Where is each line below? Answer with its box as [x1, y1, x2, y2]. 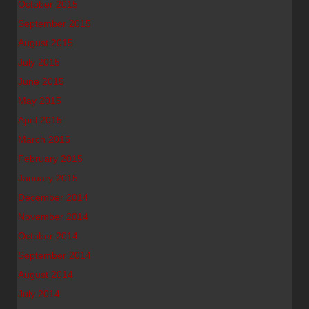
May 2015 [18, 95, 61, 106]
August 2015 [18, 37, 73, 48]
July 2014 [18, 288, 60, 299]
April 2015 [18, 114, 62, 126]
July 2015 [18, 57, 60, 68]
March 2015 [18, 134, 70, 145]
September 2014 [18, 250, 91, 261]
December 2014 [18, 192, 88, 203]
